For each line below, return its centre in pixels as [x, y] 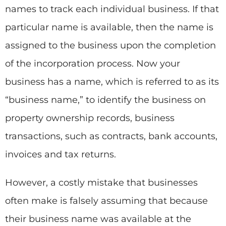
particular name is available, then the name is [109, 27]
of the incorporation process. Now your [93, 63]
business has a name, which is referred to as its [112, 81]
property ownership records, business [90, 118]
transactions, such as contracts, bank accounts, [111, 136]
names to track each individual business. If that [112, 9]
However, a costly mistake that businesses [101, 182]
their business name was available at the [98, 219]
